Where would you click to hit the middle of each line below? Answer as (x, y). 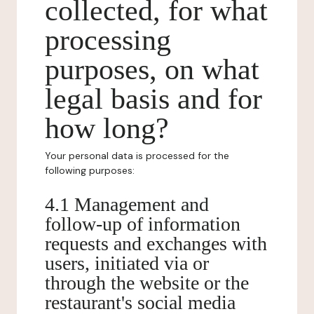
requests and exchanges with (156, 244)
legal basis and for (153, 99)
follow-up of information (143, 224)
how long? (107, 128)
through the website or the (147, 283)
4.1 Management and (127, 204)
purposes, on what (152, 69)
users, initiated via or (127, 263)
